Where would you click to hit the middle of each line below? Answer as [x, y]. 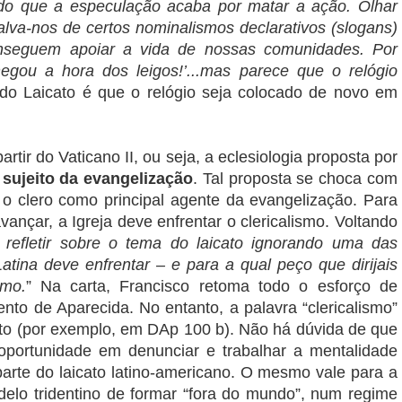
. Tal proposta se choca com [296, 179]
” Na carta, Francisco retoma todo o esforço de [212, 287]
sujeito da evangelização [98, 179]
